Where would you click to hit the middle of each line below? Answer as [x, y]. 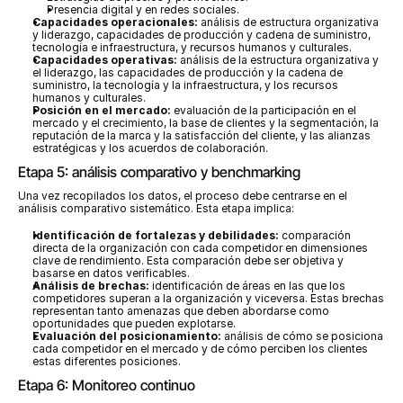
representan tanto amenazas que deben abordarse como [181, 311]
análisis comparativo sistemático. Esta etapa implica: [156, 208]
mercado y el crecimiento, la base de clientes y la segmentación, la [206, 123]
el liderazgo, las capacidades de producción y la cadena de [188, 72]
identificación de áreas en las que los [247, 286]
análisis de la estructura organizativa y [278, 60]
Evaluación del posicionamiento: [127, 336]
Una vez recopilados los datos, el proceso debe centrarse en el [183, 196]
